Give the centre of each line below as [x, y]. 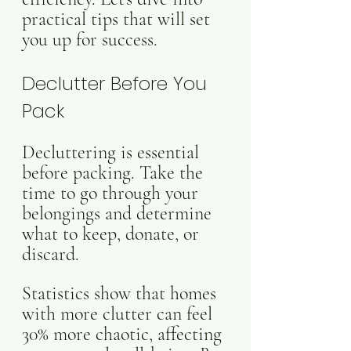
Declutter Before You [117, 83]
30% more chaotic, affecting [124, 334]
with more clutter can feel [119, 314]
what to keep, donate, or [113, 234]
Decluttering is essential [113, 152]
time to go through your [112, 193]
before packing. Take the [115, 173]
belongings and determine [119, 213]
